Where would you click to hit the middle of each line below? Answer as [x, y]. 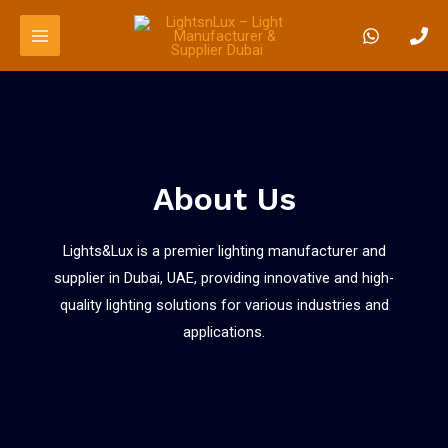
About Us [224, 199]
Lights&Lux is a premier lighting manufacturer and [224, 251]
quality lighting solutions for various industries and [224, 305]
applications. [224, 332]
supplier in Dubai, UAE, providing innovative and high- [224, 278]
